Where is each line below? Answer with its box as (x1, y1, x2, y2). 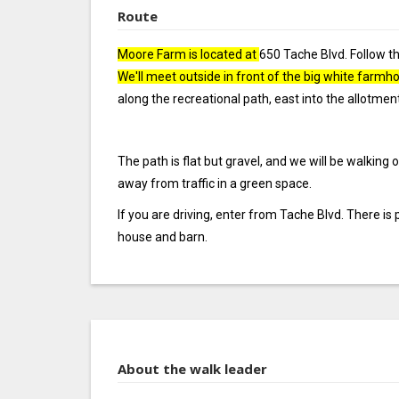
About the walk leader (118, 360, 267, 378)
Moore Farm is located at (118, 47, 259, 61)
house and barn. (118, 230, 208, 244)
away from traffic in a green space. (118, 176, 312, 191)
